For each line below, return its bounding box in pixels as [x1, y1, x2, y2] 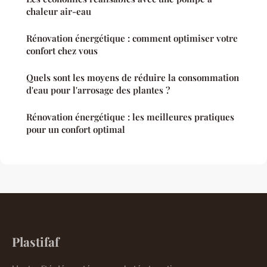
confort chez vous [26, 45, 98, 57]
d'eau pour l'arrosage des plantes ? [26, 84, 170, 97]
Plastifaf [12, 233, 59, 250]
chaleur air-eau [26, 5, 91, 18]
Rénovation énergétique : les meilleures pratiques [26, 111, 234, 123]
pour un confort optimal [26, 123, 125, 136]
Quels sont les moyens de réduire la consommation [26, 72, 239, 84]
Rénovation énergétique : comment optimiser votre [26, 32, 238, 45]
